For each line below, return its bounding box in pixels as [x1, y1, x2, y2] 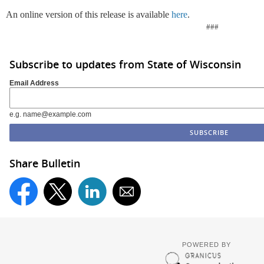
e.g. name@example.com [9, 110, 91, 118]
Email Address [9, 78, 59, 87]
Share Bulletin [9, 156, 80, 170]
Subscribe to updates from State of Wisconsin [9, 57, 241, 71]
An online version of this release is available [6, 9, 171, 19]
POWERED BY [181, 241, 231, 248]
